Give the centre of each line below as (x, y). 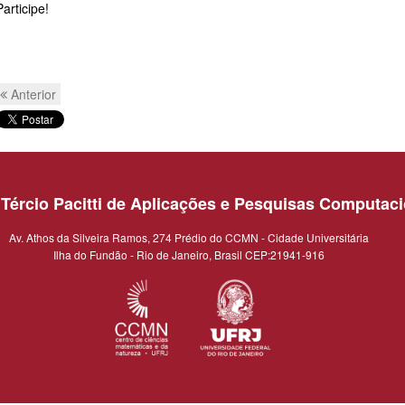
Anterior (31, 94)
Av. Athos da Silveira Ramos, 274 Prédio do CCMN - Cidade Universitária (189, 237)
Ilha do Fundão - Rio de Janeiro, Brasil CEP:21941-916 (189, 254)
